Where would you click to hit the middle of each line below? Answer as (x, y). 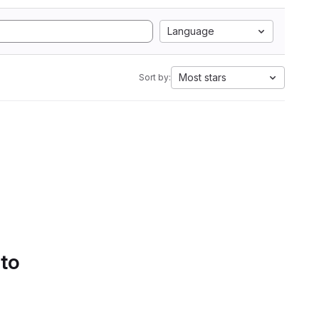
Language (191, 31)
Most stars (203, 77)
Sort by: (155, 77)
